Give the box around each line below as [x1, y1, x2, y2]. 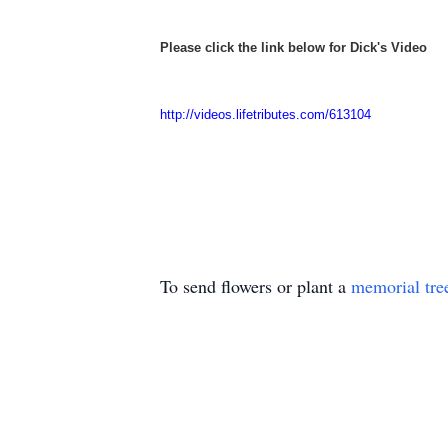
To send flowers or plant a [160, 274, 351, 298]
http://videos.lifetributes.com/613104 [160, 107, 371, 122]
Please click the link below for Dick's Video [160, 40, 431, 55]
